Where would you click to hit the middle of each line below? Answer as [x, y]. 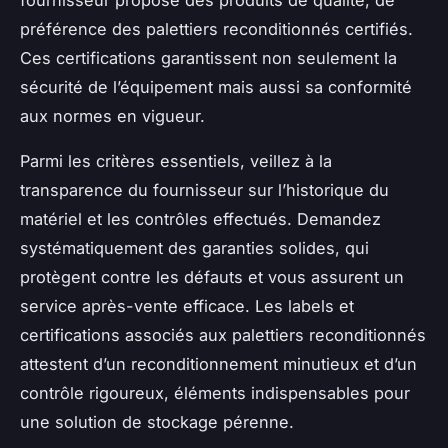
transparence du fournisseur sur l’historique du [204, 189]
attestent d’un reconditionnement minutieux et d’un [218, 363]
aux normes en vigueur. [112, 115]
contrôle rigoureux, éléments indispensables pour [215, 392]
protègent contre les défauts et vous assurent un [212, 276]
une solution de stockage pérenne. [157, 421]
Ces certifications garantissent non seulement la [208, 57]
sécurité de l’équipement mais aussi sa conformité [216, 86]
